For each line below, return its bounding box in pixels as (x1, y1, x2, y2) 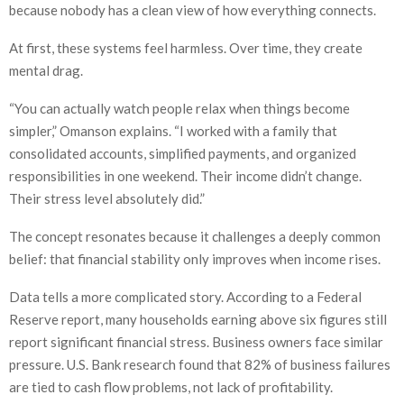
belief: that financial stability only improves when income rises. (9, 251, 381, 268)
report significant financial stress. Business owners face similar (9, 334, 383, 351)
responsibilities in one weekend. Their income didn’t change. (9, 168, 362, 185)
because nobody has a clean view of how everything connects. (9, 2, 376, 19)
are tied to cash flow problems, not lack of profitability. (9, 379, 333, 396)
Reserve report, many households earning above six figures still (9, 311, 387, 328)
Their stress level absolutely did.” (9, 190, 205, 207)
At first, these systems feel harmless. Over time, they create (9, 40, 363, 57)
